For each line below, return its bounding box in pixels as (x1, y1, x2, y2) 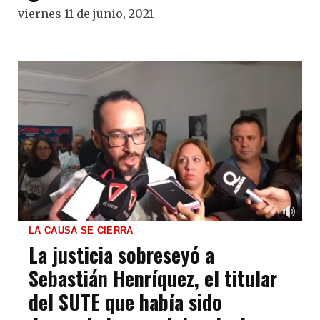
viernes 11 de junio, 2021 (18, 6, 154, 21)
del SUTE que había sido (29, 286, 222, 316)
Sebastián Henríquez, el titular (29, 263, 277, 293)
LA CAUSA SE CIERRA (29, 224, 134, 236)
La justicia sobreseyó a (29, 239, 214, 269)
